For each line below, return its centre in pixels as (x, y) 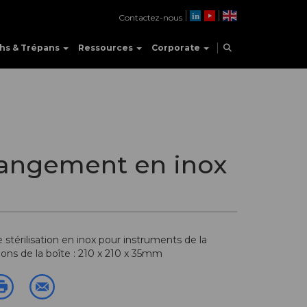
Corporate (177, 48)
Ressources (107, 48)
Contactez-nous (150, 17)
